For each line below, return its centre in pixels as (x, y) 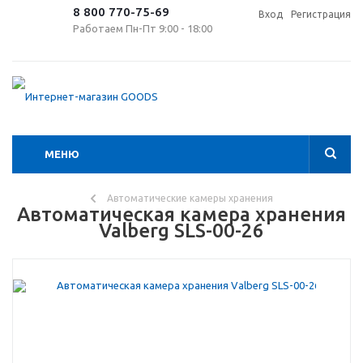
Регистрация (321, 14)
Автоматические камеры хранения (190, 198)
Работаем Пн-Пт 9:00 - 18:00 (143, 28)
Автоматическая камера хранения (181, 214)
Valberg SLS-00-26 (181, 231)
